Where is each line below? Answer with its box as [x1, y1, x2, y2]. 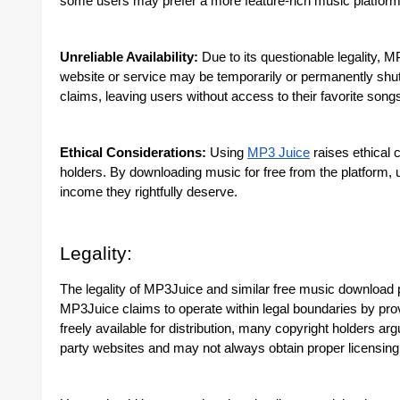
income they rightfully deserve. [60, 185, 237, 199]
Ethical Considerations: [60, 146, 206, 160]
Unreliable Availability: [60, 50, 198, 64]
